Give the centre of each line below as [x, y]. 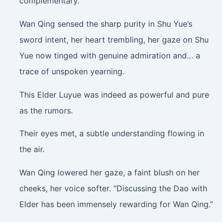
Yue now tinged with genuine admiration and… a [110, 55]
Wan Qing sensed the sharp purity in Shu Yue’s [106, 24]
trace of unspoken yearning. [72, 71]
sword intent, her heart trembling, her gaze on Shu [114, 39]
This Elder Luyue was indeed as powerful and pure [114, 94]
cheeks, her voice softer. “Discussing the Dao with [113, 188]
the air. [32, 149]
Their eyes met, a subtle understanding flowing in [111, 134]
